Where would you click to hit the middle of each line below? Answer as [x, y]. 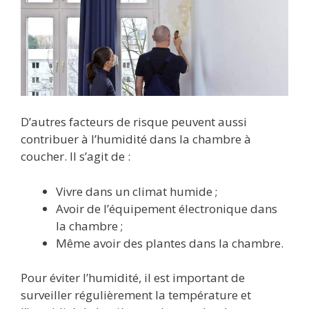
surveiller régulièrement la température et [136, 295]
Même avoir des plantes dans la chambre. [170, 243]
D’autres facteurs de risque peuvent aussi [134, 122]
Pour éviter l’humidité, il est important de [133, 278]
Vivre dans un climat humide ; [137, 191]
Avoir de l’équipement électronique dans [167, 208]
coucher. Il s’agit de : [76, 157]
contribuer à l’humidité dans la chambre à [136, 139]
